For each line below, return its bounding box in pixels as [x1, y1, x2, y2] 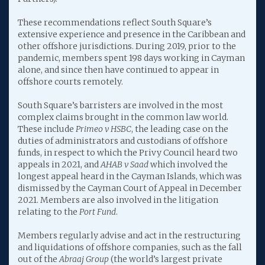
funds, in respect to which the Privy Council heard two [18, 147, 238, 158]
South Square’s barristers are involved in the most [18, 100, 223, 111]
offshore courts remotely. [18, 76, 123, 87]
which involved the [150, 159, 228, 170]
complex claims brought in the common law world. [18, 112, 228, 122]
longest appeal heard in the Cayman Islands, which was [18, 171, 242, 182]
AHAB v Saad [101, 159, 150, 170]
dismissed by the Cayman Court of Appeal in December [18, 183, 242, 193]
